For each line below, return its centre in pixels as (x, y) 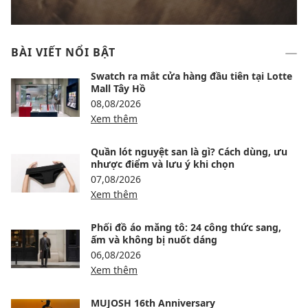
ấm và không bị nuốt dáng (154, 240)
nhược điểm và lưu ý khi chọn (163, 164)
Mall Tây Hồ (118, 88)
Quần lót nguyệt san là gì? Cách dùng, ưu (189, 152)
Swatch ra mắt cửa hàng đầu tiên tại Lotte (191, 76)
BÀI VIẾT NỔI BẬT (63, 52)
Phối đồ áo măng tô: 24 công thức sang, (186, 227)
